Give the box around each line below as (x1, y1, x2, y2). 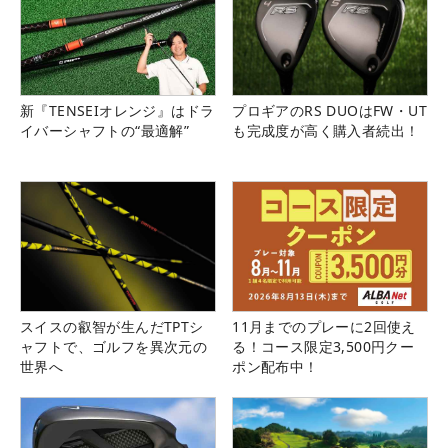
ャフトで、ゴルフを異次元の (20, 337, 208, 357)
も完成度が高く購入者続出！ (232, 121, 420, 141)
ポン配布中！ (232, 357, 319, 377)
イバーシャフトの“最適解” (20, 121, 190, 141)
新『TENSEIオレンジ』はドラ (20, 101, 215, 121)
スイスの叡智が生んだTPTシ (20, 317, 204, 337)
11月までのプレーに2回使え (232, 317, 416, 337)
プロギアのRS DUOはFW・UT (232, 101, 427, 121)
